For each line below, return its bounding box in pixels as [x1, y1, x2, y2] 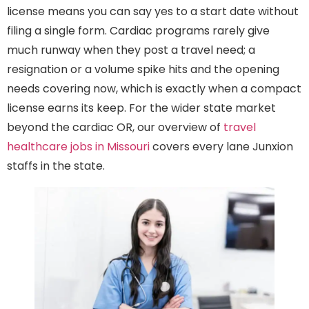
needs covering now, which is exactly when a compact [7, 81, 301, 97]
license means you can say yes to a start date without [7, 3, 299, 20]
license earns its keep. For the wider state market [7, 100, 276, 117]
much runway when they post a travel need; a [7, 42, 255, 59]
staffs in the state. [7, 158, 105, 175]
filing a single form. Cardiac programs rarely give [7, 23, 270, 39]
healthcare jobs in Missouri [7, 139, 150, 155]
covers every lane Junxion [150, 139, 293, 155]
